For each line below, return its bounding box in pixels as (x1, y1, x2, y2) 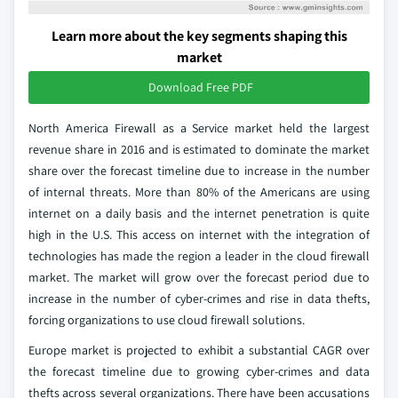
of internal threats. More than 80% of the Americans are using (28, 183, 370, 200)
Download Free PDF (148, 78, 253, 95)
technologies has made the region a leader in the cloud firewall (28, 247, 370, 264)
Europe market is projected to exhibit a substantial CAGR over (28, 341, 370, 358)
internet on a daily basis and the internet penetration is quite (28, 204, 370, 221)
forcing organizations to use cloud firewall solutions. (28, 311, 305, 328)
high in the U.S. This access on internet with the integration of (28, 226, 370, 243)
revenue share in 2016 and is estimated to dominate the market (28, 140, 370, 157)
